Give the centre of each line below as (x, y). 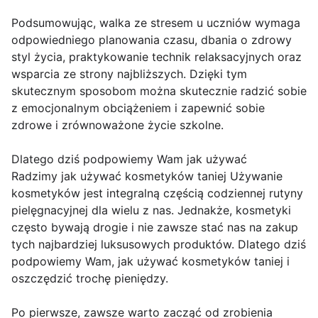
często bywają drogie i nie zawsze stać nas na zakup (155, 227)
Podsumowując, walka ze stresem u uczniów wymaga (156, 23)
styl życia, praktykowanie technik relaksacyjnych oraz (157, 57)
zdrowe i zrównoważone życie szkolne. (117, 125)
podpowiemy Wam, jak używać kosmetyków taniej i (150, 261)
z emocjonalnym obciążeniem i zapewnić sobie (138, 108)
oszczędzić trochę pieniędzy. (90, 278)
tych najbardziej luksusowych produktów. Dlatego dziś (159, 244)
